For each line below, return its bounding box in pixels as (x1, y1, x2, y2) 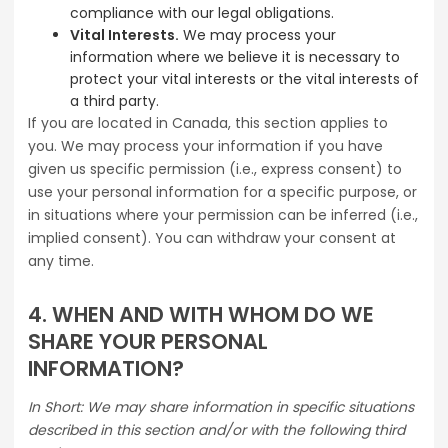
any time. (28, 251, 94, 272)
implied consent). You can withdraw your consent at (28, 228, 396, 249)
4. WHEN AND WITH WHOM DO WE (28, 300, 374, 330)
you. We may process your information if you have (28, 136, 383, 157)
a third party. (70, 91, 159, 112)
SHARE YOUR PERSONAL (28, 327, 268, 357)
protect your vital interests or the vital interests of (70, 69, 419, 90)
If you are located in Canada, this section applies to (28, 113, 388, 134)
